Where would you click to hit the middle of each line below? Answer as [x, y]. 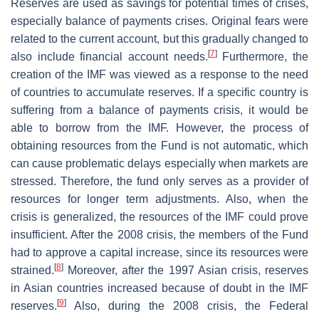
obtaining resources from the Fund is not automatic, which [159, 145]
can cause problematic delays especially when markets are [159, 163]
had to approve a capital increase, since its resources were [159, 252]
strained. [32, 270]
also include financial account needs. [109, 56]
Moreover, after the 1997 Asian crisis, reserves [186, 270]
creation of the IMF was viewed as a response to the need [159, 74]
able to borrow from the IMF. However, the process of [159, 127]
